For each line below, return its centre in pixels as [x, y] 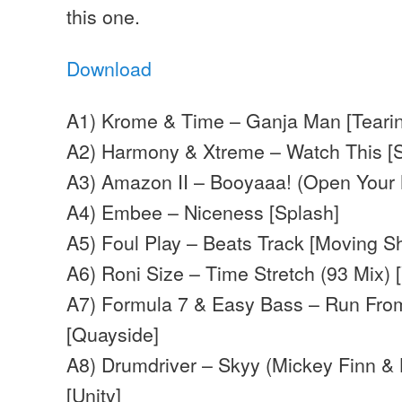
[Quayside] [113, 334]
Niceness [224, 212]
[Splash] [302, 212]
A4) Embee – [126, 212]
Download [109, 68]
